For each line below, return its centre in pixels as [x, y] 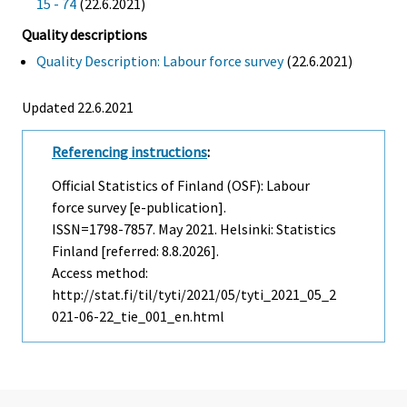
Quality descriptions [84, 34]
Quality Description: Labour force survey [160, 60]
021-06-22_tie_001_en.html [138, 316]
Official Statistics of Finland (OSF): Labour [181, 185]
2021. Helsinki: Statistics [259, 228]
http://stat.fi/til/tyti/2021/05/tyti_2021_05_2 [194, 294]
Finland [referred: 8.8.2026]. [135, 250]
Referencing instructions [129, 151]
